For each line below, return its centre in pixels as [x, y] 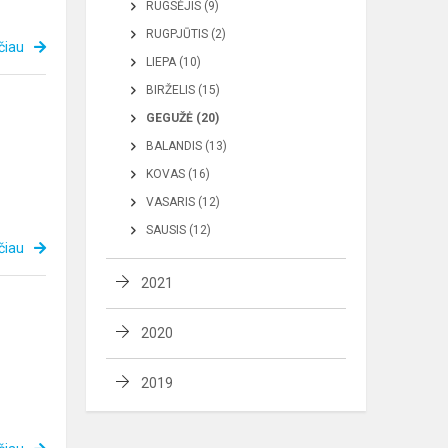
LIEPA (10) [173, 62]
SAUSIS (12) [178, 230]
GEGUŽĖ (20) [182, 118]
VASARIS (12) [183, 202]
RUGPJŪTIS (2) [186, 34]
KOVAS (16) [178, 174]
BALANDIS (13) [186, 146]
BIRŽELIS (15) [183, 90]
